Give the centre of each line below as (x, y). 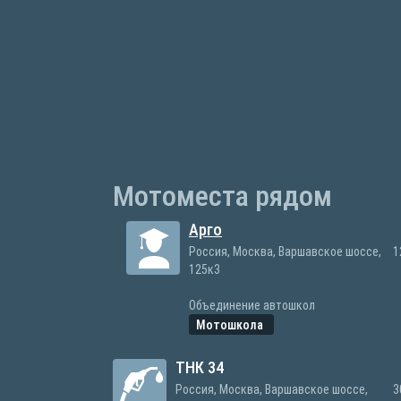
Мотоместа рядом (222, 196)
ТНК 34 (200, 367)
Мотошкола (231, 324)
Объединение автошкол (252, 305)
